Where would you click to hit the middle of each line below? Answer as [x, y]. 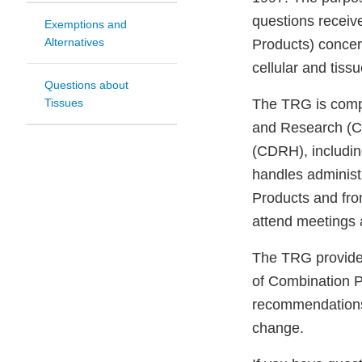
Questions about [86, 85]
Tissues [64, 103]
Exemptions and [86, 25]
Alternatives [74, 42]
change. [278, 328]
